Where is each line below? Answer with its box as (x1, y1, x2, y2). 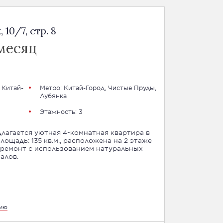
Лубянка (39, 92, 67, 100)
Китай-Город (63, 84, 105, 92)
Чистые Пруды (108, 84, 155, 92)
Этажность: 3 (39, 108, 83, 115)
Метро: (39, 84, 64, 92)
